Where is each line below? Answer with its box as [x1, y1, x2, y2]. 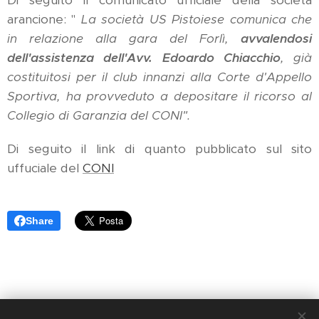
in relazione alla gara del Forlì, [7, 31, 241, 47]
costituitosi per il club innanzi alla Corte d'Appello [7, 69, 312, 85]
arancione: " [7, 11, 81, 28]
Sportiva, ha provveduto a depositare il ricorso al [7, 88, 312, 105]
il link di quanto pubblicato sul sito [81, 141, 312, 157]
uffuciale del [7, 160, 83, 177]
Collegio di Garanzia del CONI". [7, 108, 190, 124]
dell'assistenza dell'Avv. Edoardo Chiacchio [7, 50, 281, 66]
